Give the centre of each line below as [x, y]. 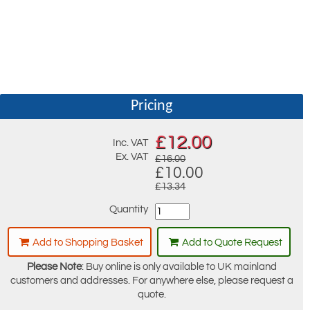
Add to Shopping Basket [88, 243]
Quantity [129, 210]
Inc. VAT [130, 143]
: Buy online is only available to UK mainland [179, 267]
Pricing [152, 107]
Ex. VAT [131, 157]
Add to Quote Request [232, 243]
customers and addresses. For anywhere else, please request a [152, 281]
